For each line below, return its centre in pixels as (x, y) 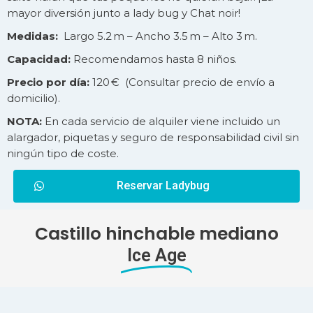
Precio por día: (48, 82)
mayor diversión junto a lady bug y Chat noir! (124, 13)
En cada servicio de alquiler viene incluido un (162, 121)
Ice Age (156, 256)
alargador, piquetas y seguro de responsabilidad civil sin (153, 137)
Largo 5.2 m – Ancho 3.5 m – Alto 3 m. (159, 36)
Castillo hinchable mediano (156, 234)
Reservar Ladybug (163, 186)
